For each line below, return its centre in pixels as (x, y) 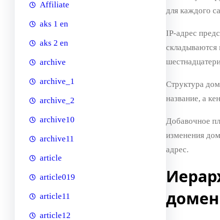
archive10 (57, 120)
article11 (55, 196)
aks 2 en (54, 43)
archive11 (57, 139)
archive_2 (57, 101)
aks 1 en (54, 24)
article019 (57, 177)
